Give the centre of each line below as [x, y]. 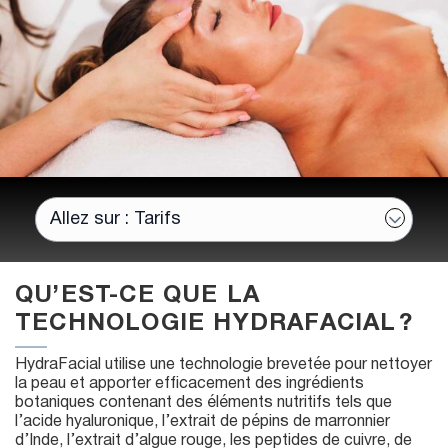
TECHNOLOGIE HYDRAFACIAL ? [214, 324]
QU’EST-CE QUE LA [138, 296]
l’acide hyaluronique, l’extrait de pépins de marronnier [202, 422]
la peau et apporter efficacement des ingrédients [189, 384]
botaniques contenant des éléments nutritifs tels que [203, 403]
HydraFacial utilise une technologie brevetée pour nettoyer [223, 365]
